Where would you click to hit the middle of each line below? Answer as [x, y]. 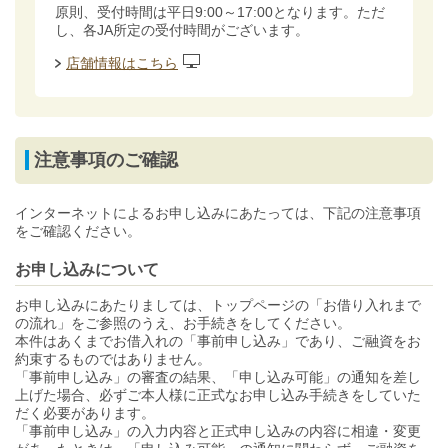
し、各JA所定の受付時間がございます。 [182, 30]
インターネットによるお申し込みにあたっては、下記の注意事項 [218, 213]
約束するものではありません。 [113, 359]
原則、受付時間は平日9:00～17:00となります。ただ [220, 12]
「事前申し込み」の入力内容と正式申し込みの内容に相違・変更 [218, 431]
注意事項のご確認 [106, 160]
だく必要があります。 [85, 413]
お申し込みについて [87, 269]
